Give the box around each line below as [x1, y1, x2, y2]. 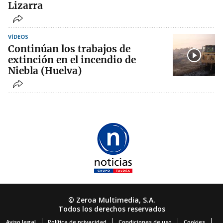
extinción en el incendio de [8, 54, 136, 66]
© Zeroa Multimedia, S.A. [68, 195, 155, 205]
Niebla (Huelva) [8, 65, 82, 77]
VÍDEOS [8, 33, 28, 40]
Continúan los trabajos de [8, 43, 130, 55]
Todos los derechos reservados [58, 204, 165, 214]
